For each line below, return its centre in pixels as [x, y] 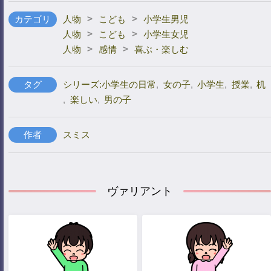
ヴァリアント [140, 191]
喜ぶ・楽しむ [162, 49]
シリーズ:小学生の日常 [109, 84]
